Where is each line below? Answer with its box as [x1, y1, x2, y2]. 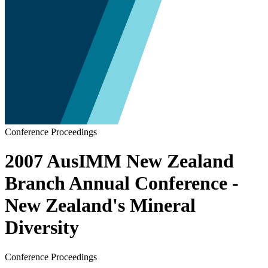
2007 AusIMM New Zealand [5, 150, 234, 172]
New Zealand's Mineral [5, 194, 196, 217]
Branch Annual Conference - [5, 172, 239, 194]
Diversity [5, 217, 79, 239]
